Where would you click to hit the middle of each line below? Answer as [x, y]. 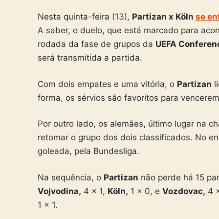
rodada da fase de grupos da [97, 44]
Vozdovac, [184, 191]
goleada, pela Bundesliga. [88, 151]
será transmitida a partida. [90, 58]
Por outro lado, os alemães [90, 124]
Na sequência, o [71, 177]
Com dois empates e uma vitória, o [107, 84]
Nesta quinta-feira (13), [85, 17]
